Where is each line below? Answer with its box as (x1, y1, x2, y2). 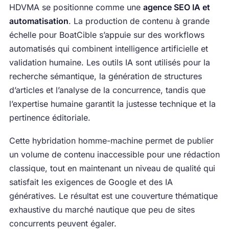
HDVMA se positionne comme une (9, 2, 143, 13)
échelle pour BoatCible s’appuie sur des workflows (9, 30, 204, 40)
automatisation (9, 16, 68, 27)
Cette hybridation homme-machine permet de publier (9, 135, 214, 146)
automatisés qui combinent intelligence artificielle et (9, 43, 208, 54)
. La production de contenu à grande (68, 16, 210, 27)
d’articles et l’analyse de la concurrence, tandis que (9, 85, 205, 96)
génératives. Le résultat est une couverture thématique (9, 191, 218, 201)
